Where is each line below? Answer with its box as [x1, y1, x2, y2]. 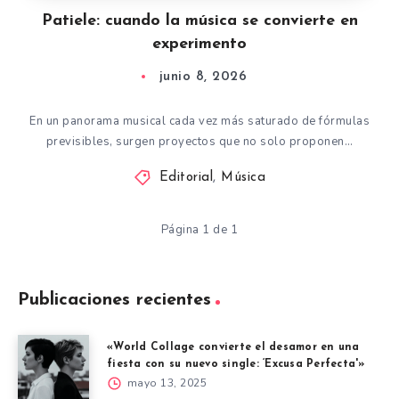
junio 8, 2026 [159, 70, 248, 84]
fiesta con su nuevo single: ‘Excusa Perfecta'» [107, 359, 365, 370]
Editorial [159, 171, 213, 184]
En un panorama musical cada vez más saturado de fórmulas [29, 113, 370, 129]
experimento [152, 36, 247, 53]
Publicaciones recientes [18, 291, 211, 309]
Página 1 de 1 [160, 222, 239, 238]
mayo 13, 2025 [124, 376, 207, 390]
